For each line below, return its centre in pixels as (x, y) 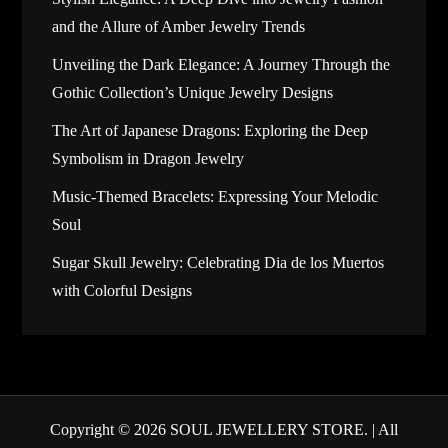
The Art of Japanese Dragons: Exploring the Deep (210, 131)
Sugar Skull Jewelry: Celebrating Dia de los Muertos (218, 263)
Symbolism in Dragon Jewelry (148, 159)
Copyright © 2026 (110, 430)
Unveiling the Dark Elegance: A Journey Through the (221, 65)
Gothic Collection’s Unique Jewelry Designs (193, 93)
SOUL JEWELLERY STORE (267, 430)
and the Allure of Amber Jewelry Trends (179, 27)
